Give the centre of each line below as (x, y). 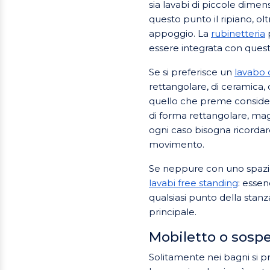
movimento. (177, 144)
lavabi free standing (193, 183)
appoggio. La (180, 33)
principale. (173, 212)
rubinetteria (238, 33)
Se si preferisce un (192, 72)
